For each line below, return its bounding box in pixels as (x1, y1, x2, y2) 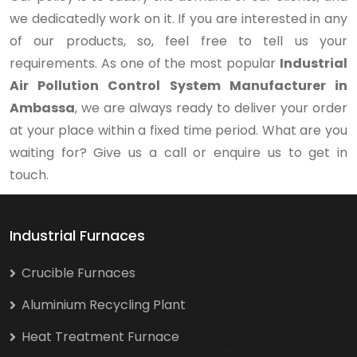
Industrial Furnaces (10, 226, 145, 245)
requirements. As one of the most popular (10, 54, 280, 73)
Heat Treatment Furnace (22, 328, 179, 346)
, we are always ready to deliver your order (75, 99, 347, 117)
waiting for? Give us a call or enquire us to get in (10, 143, 347, 162)
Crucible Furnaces (22, 264, 135, 282)
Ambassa (10, 99, 75, 117)
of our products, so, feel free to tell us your (10, 32, 347, 50)
